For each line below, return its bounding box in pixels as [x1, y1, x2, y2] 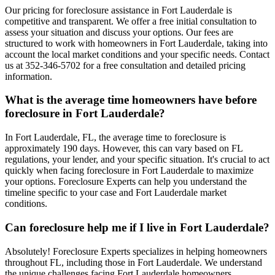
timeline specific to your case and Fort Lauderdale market [5, 187, 227, 198]
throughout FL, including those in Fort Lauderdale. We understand [5, 257, 262, 268]
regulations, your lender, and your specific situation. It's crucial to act [5, 154, 269, 165]
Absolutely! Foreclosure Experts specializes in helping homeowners [5, 246, 267, 257]
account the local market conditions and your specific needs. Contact [5, 48, 269, 60]
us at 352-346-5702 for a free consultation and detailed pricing [5, 60, 246, 71]
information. [5, 71, 52, 82]
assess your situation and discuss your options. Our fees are [5, 26, 233, 37]
